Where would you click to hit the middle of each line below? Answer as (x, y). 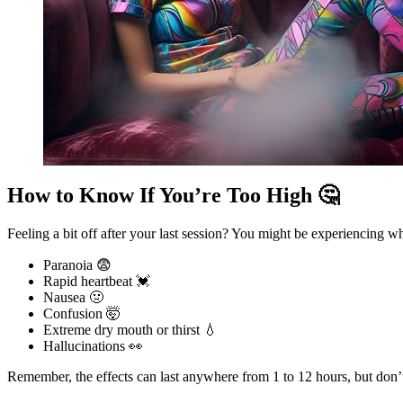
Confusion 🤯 (82, 313)
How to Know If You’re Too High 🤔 (173, 195)
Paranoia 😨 (77, 264)
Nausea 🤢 (73, 297)
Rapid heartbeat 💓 (97, 281)
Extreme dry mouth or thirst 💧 (130, 329)
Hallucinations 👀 (93, 345)
